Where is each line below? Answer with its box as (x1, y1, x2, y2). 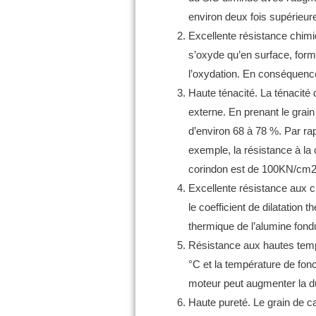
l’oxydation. (188, 68, 243, 80)
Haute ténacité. (188, 87, 260, 99)
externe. (188, 106, 229, 119)
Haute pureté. (188, 296, 253, 309)
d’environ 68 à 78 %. (188, 125, 284, 138)
